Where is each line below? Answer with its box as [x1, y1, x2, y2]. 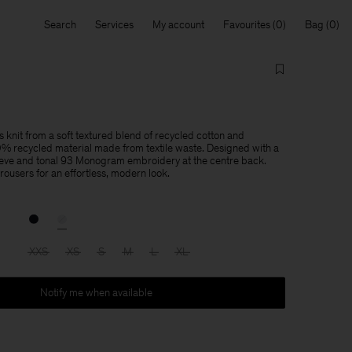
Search [44, 18, 76, 31]
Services [95, 18, 134, 31]
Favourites [223, 18, 270, 31]
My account [152, 18, 204, 31]
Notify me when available [39, 285, 152, 299]
